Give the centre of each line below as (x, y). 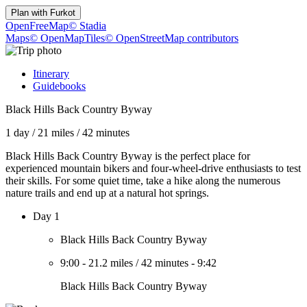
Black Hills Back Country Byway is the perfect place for (128, 156)
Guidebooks (59, 86)
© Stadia (87, 26)
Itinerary (51, 74)
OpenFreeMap (37, 26)
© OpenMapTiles (67, 38)
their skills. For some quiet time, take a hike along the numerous (143, 181)
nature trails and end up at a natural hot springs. (107, 193)
